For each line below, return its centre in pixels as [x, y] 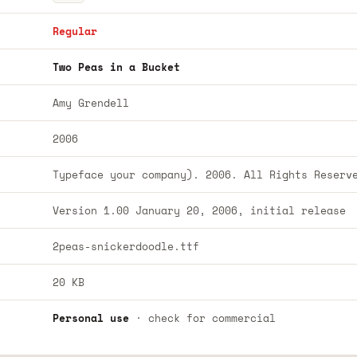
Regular [75, 31]
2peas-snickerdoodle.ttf [126, 246]
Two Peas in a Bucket [116, 67]
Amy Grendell [90, 103]
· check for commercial [202, 318]
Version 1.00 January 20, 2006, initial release [199, 210]
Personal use [90, 318]
